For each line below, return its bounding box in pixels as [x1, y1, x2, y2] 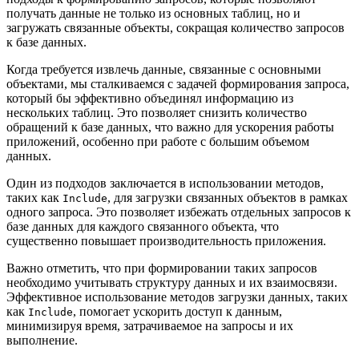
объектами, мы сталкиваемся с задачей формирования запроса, [6, 77, 349, 91]
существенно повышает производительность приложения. [6, 234, 326, 248]
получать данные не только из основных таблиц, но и [6, 6, 301, 21]
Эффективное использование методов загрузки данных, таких [6, 290, 348, 305]
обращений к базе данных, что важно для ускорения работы [6, 120, 334, 135]
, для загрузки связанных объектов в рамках [107, 191, 348, 205]
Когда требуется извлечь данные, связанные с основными [6, 63, 321, 77]
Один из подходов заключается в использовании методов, [6, 176, 324, 191]
